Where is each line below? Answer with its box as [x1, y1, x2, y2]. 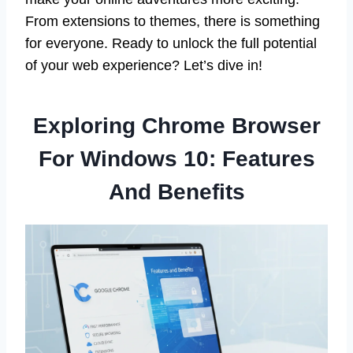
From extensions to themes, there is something [25, 13, 320, 30]
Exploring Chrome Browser [32, 113, 321, 139]
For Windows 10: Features [38, 147, 315, 172]
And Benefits [108, 180, 245, 205]
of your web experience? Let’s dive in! [25, 58, 262, 74]
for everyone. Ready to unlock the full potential [25, 35, 317, 52]
